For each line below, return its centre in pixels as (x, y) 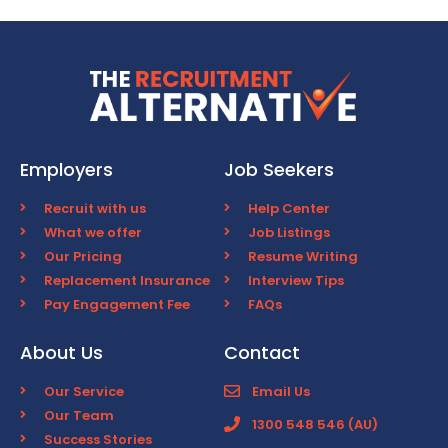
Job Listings (289, 232)
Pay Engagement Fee (117, 304)
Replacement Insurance (127, 280)
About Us (61, 352)
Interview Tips (296, 280)
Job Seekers (279, 169)
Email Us (281, 391)
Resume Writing (303, 256)
